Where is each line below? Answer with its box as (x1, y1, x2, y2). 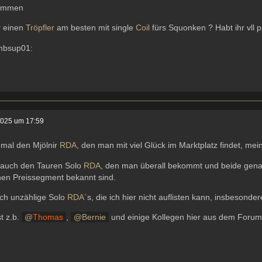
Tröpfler (26, 23, 55, 32)
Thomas (33, 212, 64, 222)
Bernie (82, 212, 106, 222)
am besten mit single (54, 23, 136, 32)
